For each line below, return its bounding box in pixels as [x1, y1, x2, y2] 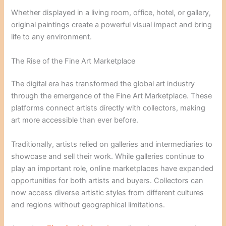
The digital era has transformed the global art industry [11, 79, 195, 89]
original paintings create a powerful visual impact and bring [11, 20, 212, 30]
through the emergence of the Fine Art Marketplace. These [11, 91, 212, 101]
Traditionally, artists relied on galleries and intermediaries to [11, 139, 213, 149]
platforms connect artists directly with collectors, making [11, 103, 206, 113]
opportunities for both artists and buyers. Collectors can [11, 176, 204, 185]
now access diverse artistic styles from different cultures [11, 188, 204, 197]
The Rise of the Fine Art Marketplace [11, 56, 136, 66]
